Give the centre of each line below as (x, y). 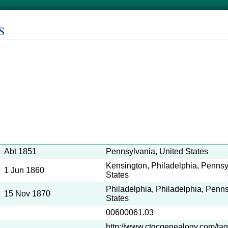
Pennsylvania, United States (157, 151)
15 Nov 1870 (27, 194)
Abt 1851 (20, 151)
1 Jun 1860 (24, 170)
